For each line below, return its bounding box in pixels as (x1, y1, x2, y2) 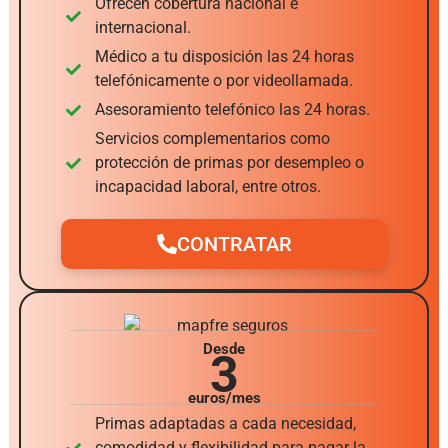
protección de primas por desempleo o (94, 153, 364, 173)
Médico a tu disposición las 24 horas (94, 47, 354, 67)
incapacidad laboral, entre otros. (94, 177, 321, 197)
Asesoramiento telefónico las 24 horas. (94, 100, 370, 120)
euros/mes (187, 389, 261, 408)
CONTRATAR (176, 232, 292, 257)
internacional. (94, 18, 191, 38)
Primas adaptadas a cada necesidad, (94, 414, 356, 434)
